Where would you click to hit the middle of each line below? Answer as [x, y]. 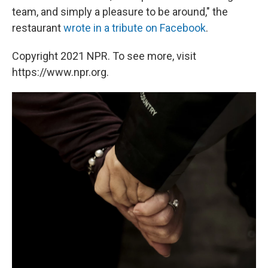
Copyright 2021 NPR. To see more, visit [104, 56]
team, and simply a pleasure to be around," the [120, 12]
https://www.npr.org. [60, 72]
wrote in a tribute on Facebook [135, 28]
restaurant [38, 28]
